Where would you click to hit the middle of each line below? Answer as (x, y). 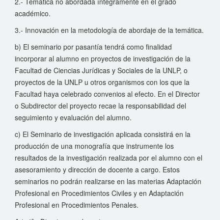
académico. (33, 13)
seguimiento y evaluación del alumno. (73, 117)
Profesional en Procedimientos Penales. (77, 205)
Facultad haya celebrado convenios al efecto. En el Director (107, 94)
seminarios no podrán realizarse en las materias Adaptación (108, 181)
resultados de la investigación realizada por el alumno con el (109, 158)
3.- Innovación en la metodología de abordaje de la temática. (109, 30)
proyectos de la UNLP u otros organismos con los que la (102, 82)
